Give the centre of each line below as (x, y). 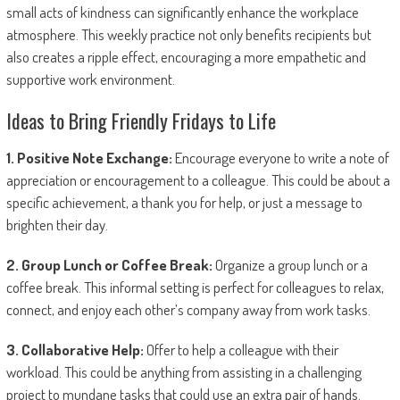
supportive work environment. (90, 79)
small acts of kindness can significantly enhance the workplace (182, 12)
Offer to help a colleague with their (241, 350)
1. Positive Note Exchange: (89, 158)
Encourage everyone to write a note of (280, 158)
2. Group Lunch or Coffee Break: (109, 265)
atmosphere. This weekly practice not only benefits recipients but (188, 35)
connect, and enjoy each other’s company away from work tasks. (188, 310)
